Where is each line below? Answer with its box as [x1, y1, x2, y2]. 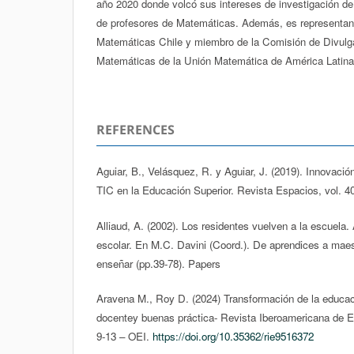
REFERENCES [96, 121, 175, 139]
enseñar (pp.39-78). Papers [96, 255, 220, 271]
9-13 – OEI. [96, 328, 153, 344]
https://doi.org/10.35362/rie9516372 [153, 328, 314, 344]
